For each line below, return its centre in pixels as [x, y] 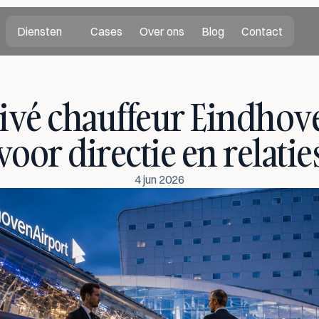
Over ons [162, 31]
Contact [262, 31]
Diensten [39, 31]
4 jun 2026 [159, 179]
